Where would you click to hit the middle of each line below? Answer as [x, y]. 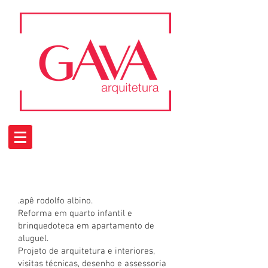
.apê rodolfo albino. [55, 201]
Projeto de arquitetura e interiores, [86, 251]
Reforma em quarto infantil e [75, 214]
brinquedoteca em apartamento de [86, 226]
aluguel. [34, 239]
